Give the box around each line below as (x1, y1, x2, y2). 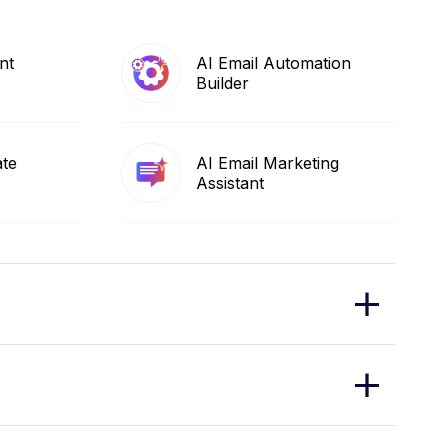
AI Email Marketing (195, 152, 339, 173)
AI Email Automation (195, 52, 351, 73)
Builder (195, 72, 249, 93)
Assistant (195, 172, 264, 193)
